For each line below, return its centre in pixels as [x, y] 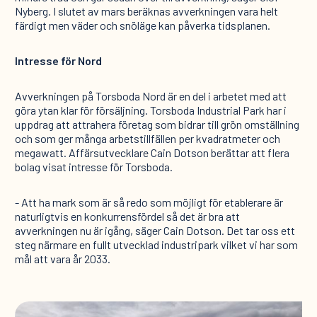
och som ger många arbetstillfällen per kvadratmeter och [147, 139]
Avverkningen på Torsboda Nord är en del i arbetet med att [150, 96]
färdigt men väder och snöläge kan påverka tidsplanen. [142, 25]
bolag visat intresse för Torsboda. [93, 167]
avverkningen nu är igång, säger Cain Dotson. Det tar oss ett [155, 231]
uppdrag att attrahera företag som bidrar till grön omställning [157, 125]
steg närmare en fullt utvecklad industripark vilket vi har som [156, 245]
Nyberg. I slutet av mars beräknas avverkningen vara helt [146, 11]
